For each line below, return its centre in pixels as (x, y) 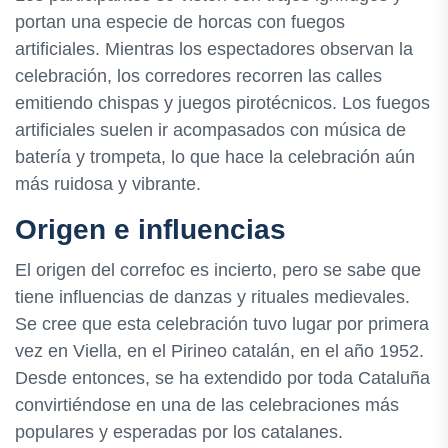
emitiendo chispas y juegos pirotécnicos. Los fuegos (222, 102)
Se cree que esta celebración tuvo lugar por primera (222, 323)
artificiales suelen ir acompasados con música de (210, 129)
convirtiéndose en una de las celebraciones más (207, 404)
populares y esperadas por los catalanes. (179, 431)
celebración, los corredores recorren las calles (198, 75)
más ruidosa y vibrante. (108, 183)
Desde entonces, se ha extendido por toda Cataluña (222, 377)
